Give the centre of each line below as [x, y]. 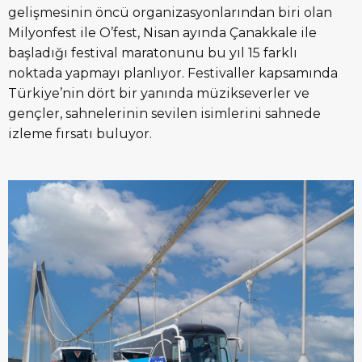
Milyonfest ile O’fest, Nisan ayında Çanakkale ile [162, 33]
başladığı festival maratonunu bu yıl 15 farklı [153, 53]
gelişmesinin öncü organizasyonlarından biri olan [170, 13]
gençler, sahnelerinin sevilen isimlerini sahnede [164, 114]
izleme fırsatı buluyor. [80, 134]
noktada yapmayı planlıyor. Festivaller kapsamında [173, 74]
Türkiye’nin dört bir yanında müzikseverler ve [159, 94]
